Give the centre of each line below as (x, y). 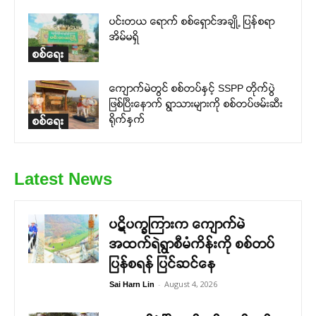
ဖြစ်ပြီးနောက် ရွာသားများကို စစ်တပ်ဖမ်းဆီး (196, 104)
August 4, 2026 (191, 284)
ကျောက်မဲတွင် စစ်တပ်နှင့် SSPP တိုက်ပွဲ (192, 88)
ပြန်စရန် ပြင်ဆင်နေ (163, 264)
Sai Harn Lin (132, 284)
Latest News (63, 179)
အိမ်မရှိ (124, 37)
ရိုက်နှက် (127, 119)
